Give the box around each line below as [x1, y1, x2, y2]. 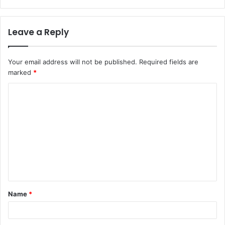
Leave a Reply [8, 26, 69, 38]
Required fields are [139, 57, 198, 66]
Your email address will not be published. [8, 57, 137, 66]
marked [8, 68, 33, 76]
